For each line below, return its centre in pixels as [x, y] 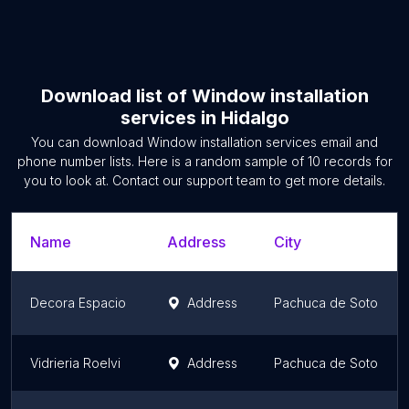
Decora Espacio [78, 303]
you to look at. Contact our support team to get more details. [204, 180]
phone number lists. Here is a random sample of [162, 161]
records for [356, 161]
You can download [89, 142]
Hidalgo [255, 118]
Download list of [116, 96]
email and [347, 142]
